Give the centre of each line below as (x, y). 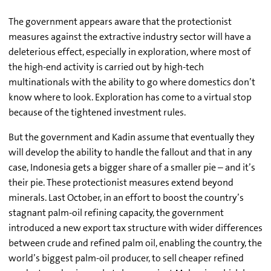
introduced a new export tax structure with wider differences (135, 228)
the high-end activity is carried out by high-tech (106, 67)
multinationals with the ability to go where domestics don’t (132, 82)
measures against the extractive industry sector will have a (130, 37)
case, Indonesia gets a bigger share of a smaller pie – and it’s (132, 168)
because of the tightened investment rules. (98, 113)
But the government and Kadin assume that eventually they (132, 137)
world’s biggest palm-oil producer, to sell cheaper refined (126, 258)
